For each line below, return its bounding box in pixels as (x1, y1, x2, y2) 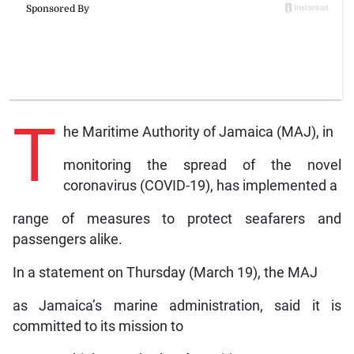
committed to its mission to (12, 318, 183, 335)
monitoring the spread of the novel (62, 157, 342, 174)
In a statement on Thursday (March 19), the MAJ (12, 265, 318, 281)
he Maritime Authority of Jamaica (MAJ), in (62, 124, 333, 141)
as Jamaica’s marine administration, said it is (12, 298, 342, 314)
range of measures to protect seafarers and (12, 211, 342, 228)
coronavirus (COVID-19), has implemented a (62, 178, 337, 194)
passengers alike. (12, 232, 122, 248)
